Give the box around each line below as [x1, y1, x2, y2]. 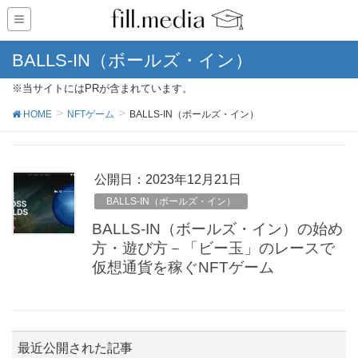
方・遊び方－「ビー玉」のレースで [92, 239, 335, 257]
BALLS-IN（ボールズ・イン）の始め [92, 220, 343, 237]
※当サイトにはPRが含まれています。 [12, 82, 193, 94]
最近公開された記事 [18, 341, 133, 355]
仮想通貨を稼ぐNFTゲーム [92, 258, 274, 276]
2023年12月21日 [145, 173, 241, 186]
